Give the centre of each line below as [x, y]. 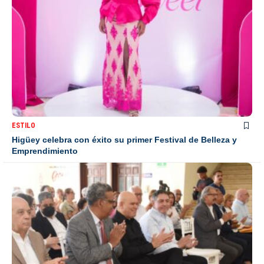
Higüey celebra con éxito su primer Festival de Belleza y [124, 140]
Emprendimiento [45, 151]
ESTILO [24, 126]
